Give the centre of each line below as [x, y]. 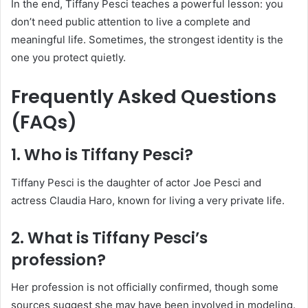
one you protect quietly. [68, 57]
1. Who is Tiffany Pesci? [102, 155]
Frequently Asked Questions [144, 96]
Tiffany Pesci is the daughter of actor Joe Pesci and [136, 182]
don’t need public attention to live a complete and [131, 21]
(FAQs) [44, 122]
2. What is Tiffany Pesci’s [109, 238]
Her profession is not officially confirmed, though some [145, 287]
